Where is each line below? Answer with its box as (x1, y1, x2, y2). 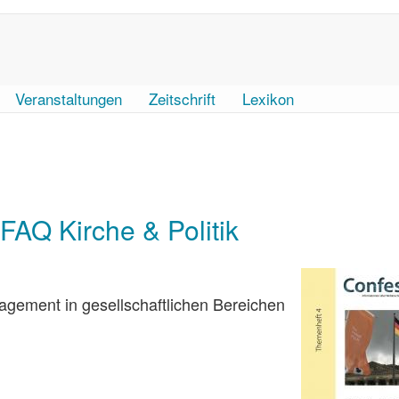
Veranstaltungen (15, 87, 122, 110)
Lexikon (242, 87, 294, 110)
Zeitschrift (149, 87, 216, 110)
